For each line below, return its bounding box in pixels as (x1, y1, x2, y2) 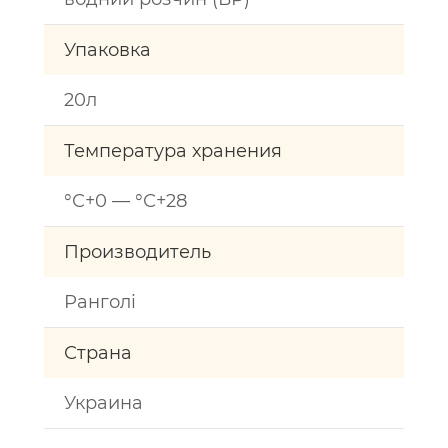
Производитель (64, 241, 211, 263)
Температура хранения (64, 140, 282, 162)
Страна (64, 342, 132, 364)
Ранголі (64, 291, 136, 313)
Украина (64, 392, 143, 414)
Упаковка (64, 39, 151, 61)
